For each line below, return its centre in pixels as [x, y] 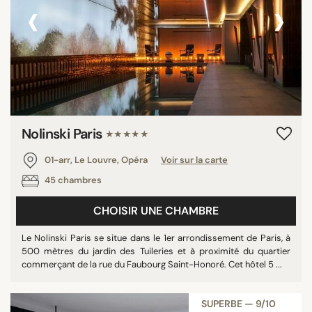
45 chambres [72, 180]
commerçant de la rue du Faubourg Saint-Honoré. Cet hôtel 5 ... [152, 264]
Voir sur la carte [194, 159]
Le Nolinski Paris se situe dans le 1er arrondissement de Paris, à [156, 237]
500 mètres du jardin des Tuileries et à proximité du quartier [156, 251]
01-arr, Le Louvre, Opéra [96, 159]
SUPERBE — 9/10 [239, 303]
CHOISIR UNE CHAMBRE [156, 210]
